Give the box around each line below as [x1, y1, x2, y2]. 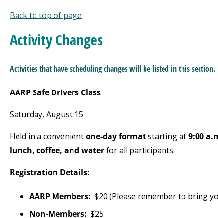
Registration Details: [10, 167, 90, 178]
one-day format [86, 131, 146, 142]
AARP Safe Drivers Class [10, 87, 101, 98]
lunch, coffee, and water [10, 145, 104, 156]
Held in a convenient [10, 131, 86, 142]
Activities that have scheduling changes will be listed [10, 63, 171, 74]
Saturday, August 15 [10, 109, 83, 120]
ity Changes [37, 30, 103, 50]
